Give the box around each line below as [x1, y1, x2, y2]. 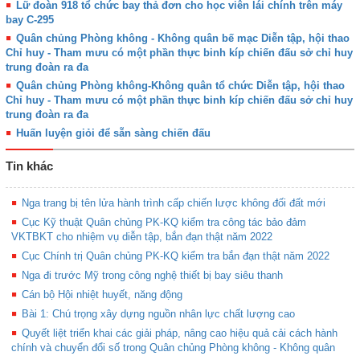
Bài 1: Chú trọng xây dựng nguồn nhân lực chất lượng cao [21, 308, 295, 321]
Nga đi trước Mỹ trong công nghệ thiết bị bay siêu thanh [21, 269, 283, 282]
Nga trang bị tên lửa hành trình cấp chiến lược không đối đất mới [21, 197, 325, 210]
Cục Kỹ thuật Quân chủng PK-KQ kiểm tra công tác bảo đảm [21, 216, 306, 229]
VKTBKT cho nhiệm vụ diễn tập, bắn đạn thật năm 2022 [11, 231, 272, 243]
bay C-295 [6, 14, 54, 27]
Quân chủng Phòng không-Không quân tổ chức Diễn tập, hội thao [15, 80, 345, 92]
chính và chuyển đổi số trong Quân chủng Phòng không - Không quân [11, 342, 335, 354]
